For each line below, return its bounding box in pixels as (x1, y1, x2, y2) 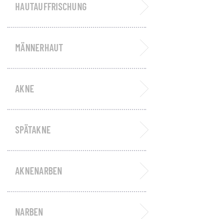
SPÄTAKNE (15, 124, 51, 135)
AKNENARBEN (15, 165, 63, 176)
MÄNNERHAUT (15, 42, 64, 53)
